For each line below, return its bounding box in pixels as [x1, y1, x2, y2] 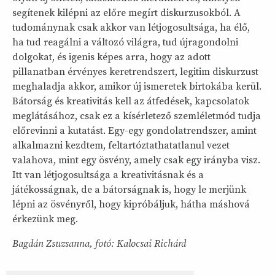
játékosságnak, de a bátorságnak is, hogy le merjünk [12, 183, 246, 196]
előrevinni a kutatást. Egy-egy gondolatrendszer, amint [12, 124, 257, 137]
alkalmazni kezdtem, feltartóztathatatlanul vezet [12, 139, 230, 152]
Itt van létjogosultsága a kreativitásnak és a [12, 168, 204, 181]
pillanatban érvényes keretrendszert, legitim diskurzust [12, 65, 258, 78]
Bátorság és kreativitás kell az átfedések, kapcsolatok [12, 95, 249, 107]
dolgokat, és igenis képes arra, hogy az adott [12, 50, 211, 63]
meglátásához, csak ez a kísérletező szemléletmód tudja [12, 109, 261, 122]
